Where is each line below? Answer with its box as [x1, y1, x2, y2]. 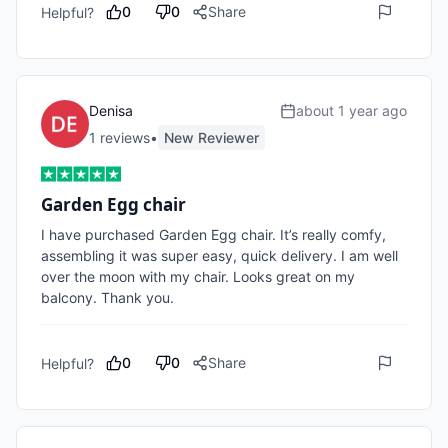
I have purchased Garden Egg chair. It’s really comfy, [41, 226, 386, 243]
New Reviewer [164, 129, 259, 146]
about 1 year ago [296, 102, 407, 119]
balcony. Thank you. [41, 289, 178, 306]
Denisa [89, 102, 133, 119]
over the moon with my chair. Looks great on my [41, 268, 355, 285]
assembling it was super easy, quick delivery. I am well [41, 247, 398, 264]
